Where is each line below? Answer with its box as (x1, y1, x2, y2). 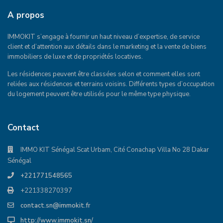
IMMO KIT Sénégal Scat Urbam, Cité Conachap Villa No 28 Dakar (20, 145, 209, 154)
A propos (7, 9, 44, 21)
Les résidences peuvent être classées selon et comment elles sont (7, 69, 200, 79)
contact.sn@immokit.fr (20, 201, 91, 210)
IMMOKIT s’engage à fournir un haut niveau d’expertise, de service (7, 32, 200, 41)
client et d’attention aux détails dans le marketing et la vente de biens (7, 42, 207, 51)
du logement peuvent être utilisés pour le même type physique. (7, 89, 191, 99)
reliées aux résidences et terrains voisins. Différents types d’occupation (7, 79, 215, 89)
